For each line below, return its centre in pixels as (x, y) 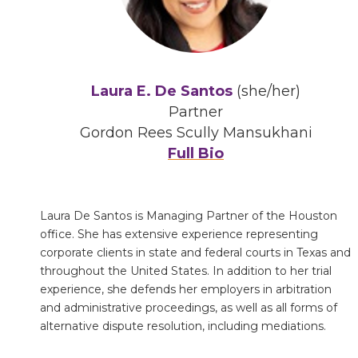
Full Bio (196, 153)
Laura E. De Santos (162, 91)
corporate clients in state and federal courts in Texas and (195, 252)
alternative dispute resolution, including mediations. (185, 326)
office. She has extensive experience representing (179, 234)
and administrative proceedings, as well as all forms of (189, 307)
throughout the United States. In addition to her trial (186, 270)
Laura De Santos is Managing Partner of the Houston (189, 215)
